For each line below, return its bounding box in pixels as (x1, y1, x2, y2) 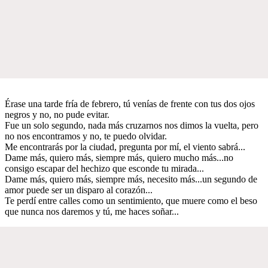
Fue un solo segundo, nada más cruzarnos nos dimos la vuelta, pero (5, 120, 258, 130)
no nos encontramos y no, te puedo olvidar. (5, 130, 167, 141)
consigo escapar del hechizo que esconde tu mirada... (5, 163, 204, 173)
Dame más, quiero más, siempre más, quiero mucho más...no (5, 152, 233, 163)
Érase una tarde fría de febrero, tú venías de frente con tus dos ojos (5, 98, 255, 109)
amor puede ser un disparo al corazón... (5, 184, 153, 195)
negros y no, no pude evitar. (5, 109, 109, 120)
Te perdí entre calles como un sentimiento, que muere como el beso (5, 195, 257, 206)
